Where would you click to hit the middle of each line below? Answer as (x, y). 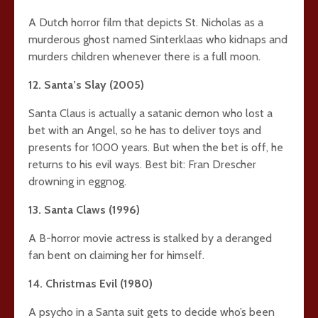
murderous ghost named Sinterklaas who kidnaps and (158, 39)
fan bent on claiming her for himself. (116, 255)
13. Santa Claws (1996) (84, 210)
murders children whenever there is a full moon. (144, 56)
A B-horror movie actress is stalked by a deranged (150, 238)
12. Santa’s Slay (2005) (86, 85)
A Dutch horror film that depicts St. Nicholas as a (146, 22)
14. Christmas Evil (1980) (91, 284)
